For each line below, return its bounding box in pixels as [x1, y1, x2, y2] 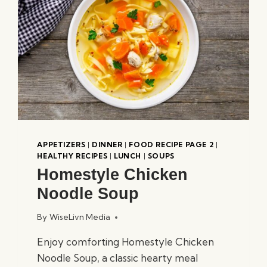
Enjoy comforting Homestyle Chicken [37, 235, 215, 249]
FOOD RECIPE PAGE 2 [129, 139, 214, 149]
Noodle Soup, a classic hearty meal [37, 252, 198, 265]
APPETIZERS [37, 139, 86, 149]
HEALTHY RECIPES [37, 151, 108, 160]
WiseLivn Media [49, 212, 110, 222]
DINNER [92, 139, 123, 149]
